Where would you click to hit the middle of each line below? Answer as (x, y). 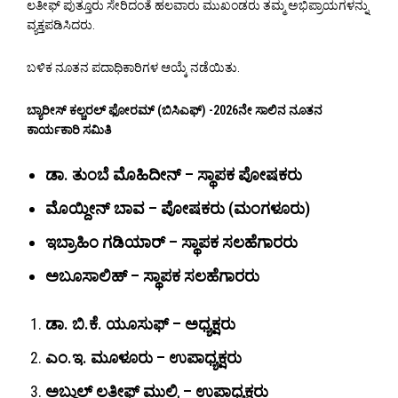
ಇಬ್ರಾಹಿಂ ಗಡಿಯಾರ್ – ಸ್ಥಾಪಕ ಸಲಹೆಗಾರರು (171, 243)
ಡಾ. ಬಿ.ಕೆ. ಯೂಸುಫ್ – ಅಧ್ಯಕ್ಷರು (140, 324)
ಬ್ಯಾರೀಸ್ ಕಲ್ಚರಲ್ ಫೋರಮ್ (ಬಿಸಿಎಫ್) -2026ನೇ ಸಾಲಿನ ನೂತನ (175, 111)
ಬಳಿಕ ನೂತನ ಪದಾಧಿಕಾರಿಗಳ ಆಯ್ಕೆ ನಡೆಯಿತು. (133, 68)
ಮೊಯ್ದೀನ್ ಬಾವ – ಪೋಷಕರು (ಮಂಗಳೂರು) (178, 209)
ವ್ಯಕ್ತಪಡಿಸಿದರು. (61, 25)
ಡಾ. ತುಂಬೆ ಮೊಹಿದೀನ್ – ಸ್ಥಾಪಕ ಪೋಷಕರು (174, 175)
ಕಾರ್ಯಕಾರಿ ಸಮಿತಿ (69, 130)
